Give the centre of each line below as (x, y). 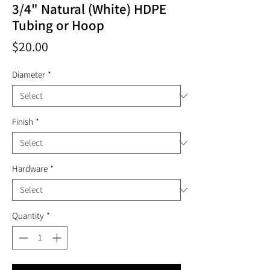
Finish (23, 121)
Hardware (30, 168)
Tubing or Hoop (58, 25)
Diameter (29, 74)
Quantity (28, 215)
